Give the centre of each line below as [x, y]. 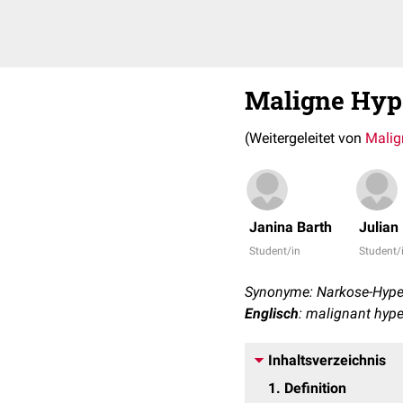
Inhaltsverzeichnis [327, 360]
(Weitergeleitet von [305, 138]
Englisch [272, 313]
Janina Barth [291, 227]
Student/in [275, 251]
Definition [315, 388]
